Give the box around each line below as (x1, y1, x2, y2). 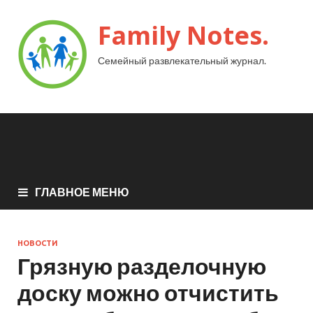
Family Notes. (98, 18, 269, 52)
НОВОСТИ (17, 238, 58, 247)
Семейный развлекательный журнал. (98, 54, 266, 66)
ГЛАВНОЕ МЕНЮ (35, 184, 129, 198)
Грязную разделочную (17, 252, 266, 279)
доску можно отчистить (17, 278, 279, 306)
